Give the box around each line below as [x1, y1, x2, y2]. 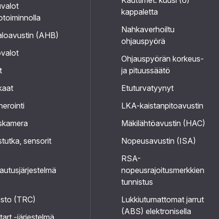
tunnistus [121, 177, 153, 187]
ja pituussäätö [121, 66, 170, 75]
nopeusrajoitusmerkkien [121, 165, 204, 175]
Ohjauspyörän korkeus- [121, 54, 204, 64]
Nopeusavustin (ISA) [121, 136, 196, 146]
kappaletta [121, 7, 158, 17]
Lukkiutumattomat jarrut [121, 195, 204, 204]
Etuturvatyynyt [121, 83, 174, 93]
